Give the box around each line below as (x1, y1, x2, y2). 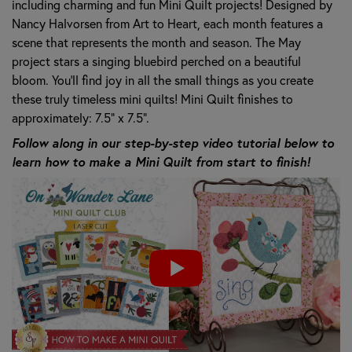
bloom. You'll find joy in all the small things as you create (12, 71, 313, 88)
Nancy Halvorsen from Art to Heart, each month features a (12, 14, 323, 31)
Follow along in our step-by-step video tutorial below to (12, 134, 334, 151)
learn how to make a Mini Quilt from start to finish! (12, 152, 310, 170)
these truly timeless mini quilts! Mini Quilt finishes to (12, 90, 293, 107)
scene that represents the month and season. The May (12, 33, 301, 50)
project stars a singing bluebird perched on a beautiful (12, 52, 301, 69)
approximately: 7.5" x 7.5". (12, 108, 149, 126)
